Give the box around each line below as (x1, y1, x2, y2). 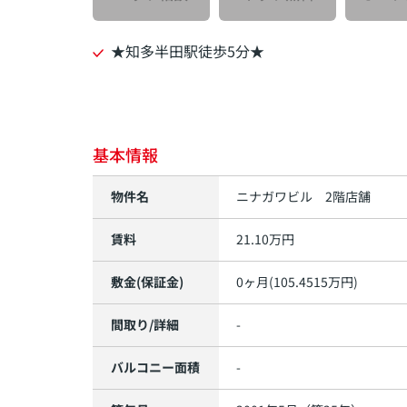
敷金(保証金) (111, 273, 184, 291)
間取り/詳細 (111, 315, 179, 333)
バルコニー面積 (111, 358, 200, 376)
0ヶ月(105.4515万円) (236, 273, 358, 291)
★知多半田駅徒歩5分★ (111, 40, 264, 62)
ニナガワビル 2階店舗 (236, 187, 371, 205)
